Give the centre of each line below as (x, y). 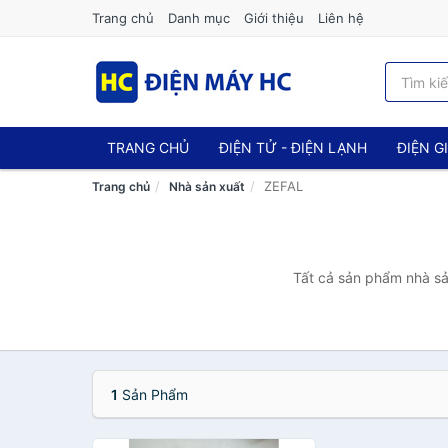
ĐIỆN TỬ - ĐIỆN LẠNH (293, 147)
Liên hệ (341, 18)
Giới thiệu (274, 18)
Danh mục (199, 18)
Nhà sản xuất (207, 186)
